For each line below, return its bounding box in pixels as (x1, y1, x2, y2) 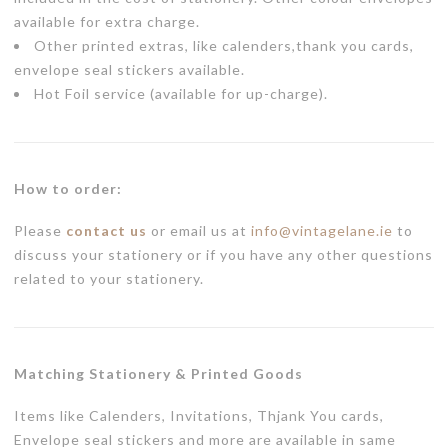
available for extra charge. (14, 13, 200, 31)
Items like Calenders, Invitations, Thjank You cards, (14, 407, 384, 425)
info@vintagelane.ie (251, 222, 393, 240)
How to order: (14, 180, 122, 198)
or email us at (147, 222, 251, 240)
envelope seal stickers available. (14, 61, 245, 79)
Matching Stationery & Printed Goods (14, 365, 303, 383)
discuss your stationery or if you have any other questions (14, 246, 433, 264)
